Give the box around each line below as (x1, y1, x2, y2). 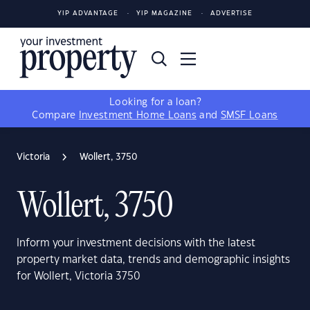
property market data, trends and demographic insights (17, 255, 290, 265)
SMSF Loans (220, 111, 278, 120)
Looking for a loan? (109, 98, 201, 107)
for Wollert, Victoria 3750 (17, 271, 140, 282)
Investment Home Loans (78, 111, 197, 120)
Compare (32, 111, 79, 120)
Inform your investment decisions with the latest (17, 238, 255, 248)
